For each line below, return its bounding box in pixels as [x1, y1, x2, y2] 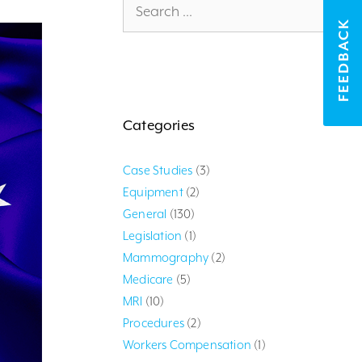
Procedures [123, 316, 184, 330]
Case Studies [123, 163, 193, 177]
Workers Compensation [123, 338, 251, 351]
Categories [123, 117, 195, 133]
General [123, 207, 167, 221]
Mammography [123, 250, 209, 264]
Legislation [123, 229, 183, 242]
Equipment [123, 185, 183, 199]
